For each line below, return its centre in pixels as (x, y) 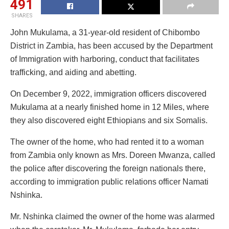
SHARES (22, 15)
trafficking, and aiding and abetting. (73, 72)
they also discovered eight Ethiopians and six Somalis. (109, 120)
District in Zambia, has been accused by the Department (111, 45)
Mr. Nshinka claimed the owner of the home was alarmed (112, 216)
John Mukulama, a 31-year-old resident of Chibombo (105, 32)
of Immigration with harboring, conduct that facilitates (105, 59)
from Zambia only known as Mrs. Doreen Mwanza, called (113, 155)
